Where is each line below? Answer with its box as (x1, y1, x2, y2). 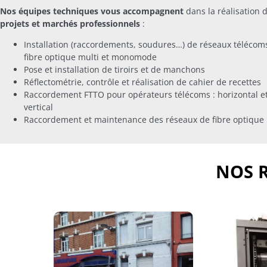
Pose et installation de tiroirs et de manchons (24, 64, 205, 76)
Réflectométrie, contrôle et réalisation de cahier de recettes (24, 76, 261, 88)
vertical (24, 101, 53, 113)
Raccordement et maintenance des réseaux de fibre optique (24, 114, 264, 126)
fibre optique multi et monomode (24, 51, 157, 63)
